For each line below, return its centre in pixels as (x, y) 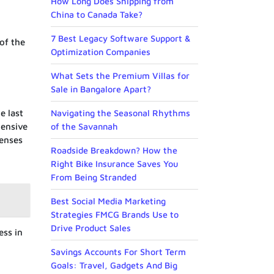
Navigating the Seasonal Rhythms (120, 113)
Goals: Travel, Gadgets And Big (114, 265)
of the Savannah (84, 127)
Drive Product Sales (91, 228)
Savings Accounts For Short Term (118, 252)
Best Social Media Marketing (108, 201)
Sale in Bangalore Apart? (101, 89)
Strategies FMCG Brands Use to (115, 215)
